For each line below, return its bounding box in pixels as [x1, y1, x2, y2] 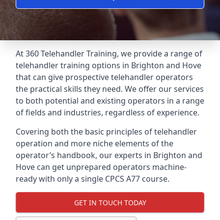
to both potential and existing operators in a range [16, 95, 204, 106]
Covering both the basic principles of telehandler [16, 126, 197, 137]
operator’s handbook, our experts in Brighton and [16, 150, 202, 161]
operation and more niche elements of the [16, 138, 173, 149]
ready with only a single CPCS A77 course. [16, 173, 169, 184]
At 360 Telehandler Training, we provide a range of [16, 48, 202, 59]
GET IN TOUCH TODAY [74, 197, 146, 207]
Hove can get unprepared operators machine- [16, 162, 187, 172]
